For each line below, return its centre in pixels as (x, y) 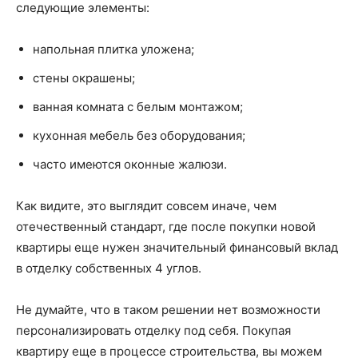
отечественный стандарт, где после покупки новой (166, 226)
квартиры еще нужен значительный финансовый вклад (177, 247)
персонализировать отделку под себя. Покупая (153, 330)
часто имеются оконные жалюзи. (130, 164)
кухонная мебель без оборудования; (139, 135)
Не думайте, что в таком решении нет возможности (168, 309)
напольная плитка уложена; (113, 49)
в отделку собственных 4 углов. (109, 268)
